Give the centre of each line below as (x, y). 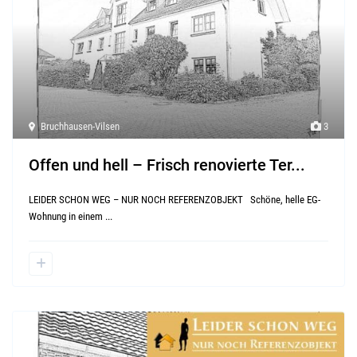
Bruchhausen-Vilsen (80, 127)
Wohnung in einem (67, 217)
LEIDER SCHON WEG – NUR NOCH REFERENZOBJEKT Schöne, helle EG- (175, 200)
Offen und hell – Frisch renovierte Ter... (167, 165)
